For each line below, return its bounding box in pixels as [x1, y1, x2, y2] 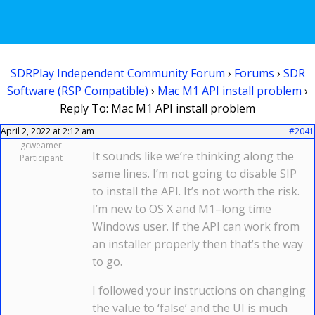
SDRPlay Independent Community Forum [10, 65, 225, 81]
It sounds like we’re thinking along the [92, 148, 294, 164]
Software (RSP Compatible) [7, 83, 148, 98]
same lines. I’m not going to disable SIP [92, 166, 297, 181]
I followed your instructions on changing [92, 283, 306, 298]
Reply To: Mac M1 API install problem [60, 101, 255, 116]
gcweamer [20, 139, 62, 151]
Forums [233, 65, 274, 81]
